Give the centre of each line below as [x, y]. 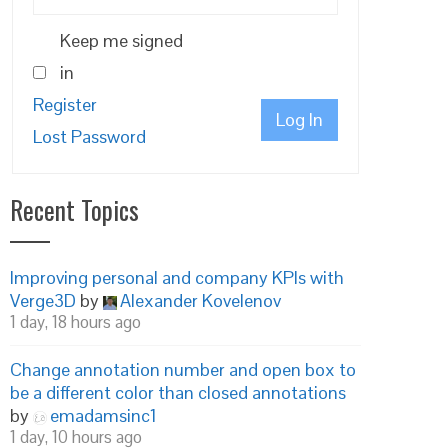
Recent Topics [74, 209]
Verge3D [43, 300]
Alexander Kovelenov [200, 300]
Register [65, 104]
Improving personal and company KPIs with [177, 277]
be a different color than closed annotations [178, 392]
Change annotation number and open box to [183, 369]
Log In [299, 119]
